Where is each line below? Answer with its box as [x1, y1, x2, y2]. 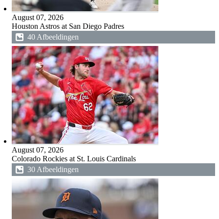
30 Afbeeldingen [27, 165, 79, 174]
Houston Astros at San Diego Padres [11, 22, 124, 30]
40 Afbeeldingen [27, 33, 79, 41]
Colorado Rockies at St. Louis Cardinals [11, 154, 136, 163]
